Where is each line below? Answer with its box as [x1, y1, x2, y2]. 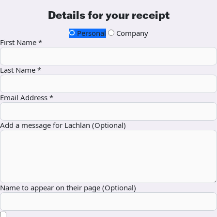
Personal [75, 28, 106, 38]
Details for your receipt [47, 8, 170, 22]
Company [114, 28, 148, 38]
